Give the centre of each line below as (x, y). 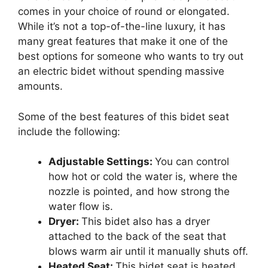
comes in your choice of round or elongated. (124, 12)
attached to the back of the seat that (137, 237)
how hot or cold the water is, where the (143, 177)
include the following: (71, 131)
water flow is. (81, 207)
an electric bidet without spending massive (121, 71)
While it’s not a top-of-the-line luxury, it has (122, 27)
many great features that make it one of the (123, 42)
